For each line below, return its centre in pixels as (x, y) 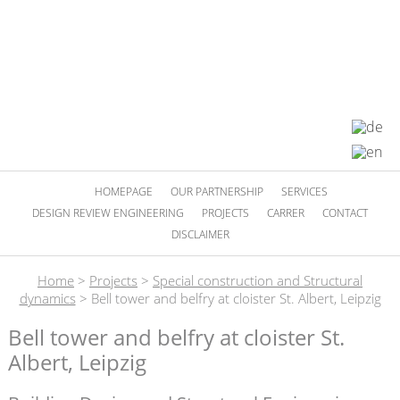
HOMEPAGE (123, 192)
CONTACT (346, 213)
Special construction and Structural (258, 280)
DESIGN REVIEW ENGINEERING (108, 213)
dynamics (47, 298)
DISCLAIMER (200, 234)
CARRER (286, 213)
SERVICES (305, 192)
